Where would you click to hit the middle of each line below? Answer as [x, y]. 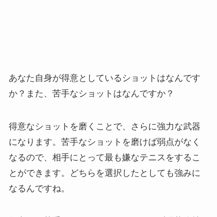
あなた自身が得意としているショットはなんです [104, 78]
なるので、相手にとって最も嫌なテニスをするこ [104, 157]
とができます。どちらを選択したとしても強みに [104, 173]
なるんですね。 [39, 188]
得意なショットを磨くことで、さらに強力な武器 [104, 126]
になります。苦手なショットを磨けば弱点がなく [104, 142]
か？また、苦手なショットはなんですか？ [91, 93]
